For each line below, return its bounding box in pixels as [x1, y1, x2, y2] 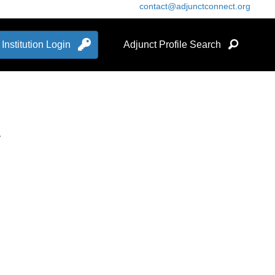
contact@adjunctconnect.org [139, 1, 250, 11]
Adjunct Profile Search [123, 39, 221, 50]
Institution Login [1, 39, 71, 50]
